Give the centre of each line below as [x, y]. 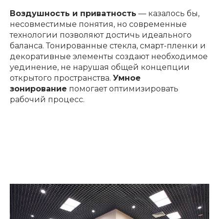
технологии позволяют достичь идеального [101, 35]
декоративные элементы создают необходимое [109, 57]
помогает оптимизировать [123, 89]
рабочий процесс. [47, 100]
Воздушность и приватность [73, 14]
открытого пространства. [61, 78]
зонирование [38, 89]
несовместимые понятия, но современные [98, 24]
